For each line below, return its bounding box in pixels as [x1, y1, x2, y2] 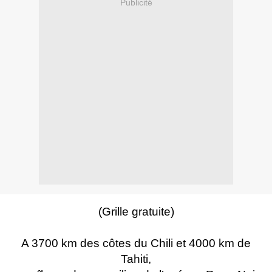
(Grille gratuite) [98, 205, 174, 219]
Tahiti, [121, 253, 151, 266]
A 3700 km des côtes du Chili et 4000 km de [21, 237, 251, 250]
